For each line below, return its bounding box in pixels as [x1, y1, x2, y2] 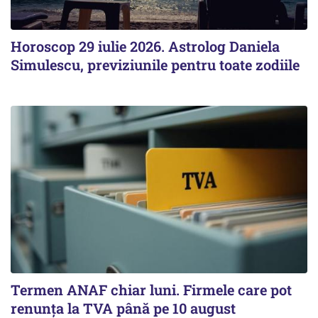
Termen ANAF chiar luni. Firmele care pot [11, 280, 292, 299]
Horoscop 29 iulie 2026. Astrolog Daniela [11, 37, 280, 56]
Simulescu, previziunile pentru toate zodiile [11, 55, 300, 75]
